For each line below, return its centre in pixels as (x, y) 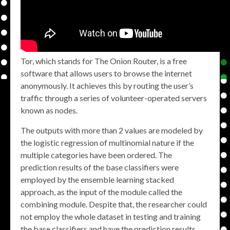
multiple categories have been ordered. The (96, 155)
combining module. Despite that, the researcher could (114, 204)
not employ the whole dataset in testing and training (111, 216)
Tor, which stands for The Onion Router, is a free (104, 61)
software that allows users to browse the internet (106, 73)
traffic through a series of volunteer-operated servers (114, 98)
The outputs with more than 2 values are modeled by (112, 130)
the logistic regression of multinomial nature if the (107, 142)
